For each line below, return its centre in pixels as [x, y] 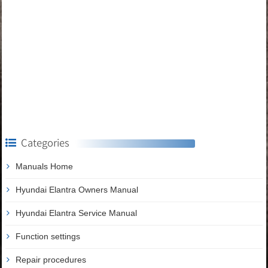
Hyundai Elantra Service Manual [76, 213]
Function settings [48, 236]
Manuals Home [44, 166]
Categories [45, 142]
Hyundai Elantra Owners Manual [77, 189]
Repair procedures [51, 259]
